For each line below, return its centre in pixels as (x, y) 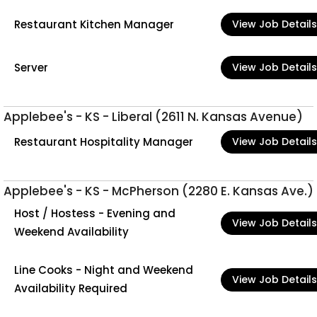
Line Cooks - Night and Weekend (104, 270)
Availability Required (71, 288)
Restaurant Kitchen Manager (94, 24)
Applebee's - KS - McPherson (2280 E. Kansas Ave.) (158, 191)
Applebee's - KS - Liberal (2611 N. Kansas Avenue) (153, 117)
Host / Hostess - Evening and (95, 213)
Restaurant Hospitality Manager (104, 142)
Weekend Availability (71, 232)
